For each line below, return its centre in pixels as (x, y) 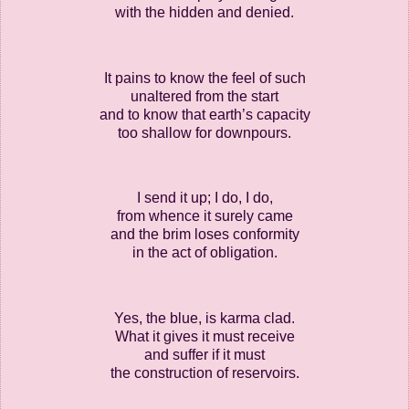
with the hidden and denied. (204, 13)
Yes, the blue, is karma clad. (204, 319)
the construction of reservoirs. (204, 373)
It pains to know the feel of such (204, 78)
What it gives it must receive (204, 337)
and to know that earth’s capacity (204, 114)
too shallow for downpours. (204, 132)
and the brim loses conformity (204, 235)
